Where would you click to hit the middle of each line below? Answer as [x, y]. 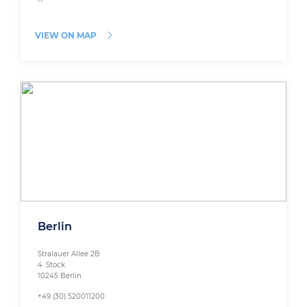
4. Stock [51, 265]
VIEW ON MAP [66, 36]
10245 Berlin [60, 276]
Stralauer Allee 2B [69, 254]
